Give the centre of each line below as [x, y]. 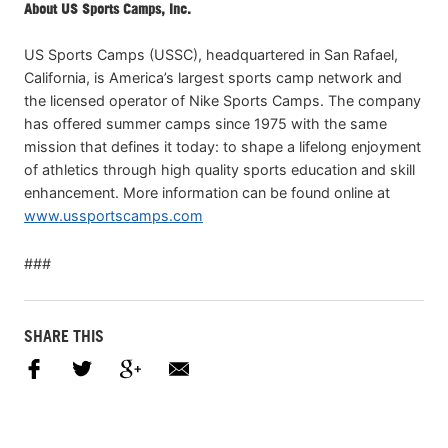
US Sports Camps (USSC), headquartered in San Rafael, [211, 54]
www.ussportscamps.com [113, 215]
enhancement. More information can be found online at [207, 192]
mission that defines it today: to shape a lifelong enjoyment [222, 146]
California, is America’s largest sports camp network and [213, 77]
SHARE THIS [64, 336]
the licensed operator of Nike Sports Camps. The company [222, 100]
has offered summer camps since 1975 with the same [205, 123]
